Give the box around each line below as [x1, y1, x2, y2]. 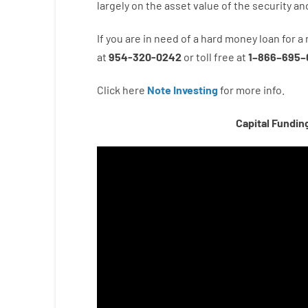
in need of [142, 32, 191, 45]
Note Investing [146, 83, 218, 96]
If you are [96, 32, 141, 45]
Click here [96, 83, 145, 96]
